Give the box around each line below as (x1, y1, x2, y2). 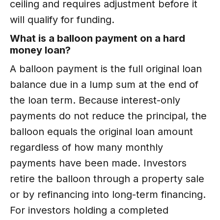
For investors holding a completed (10, 204, 168, 216)
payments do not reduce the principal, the (10, 110, 207, 122)
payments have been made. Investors (10, 157, 187, 169)
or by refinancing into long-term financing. (10, 188, 206, 200)
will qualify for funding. (10, 13, 114, 26)
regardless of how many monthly (10, 141, 163, 153)
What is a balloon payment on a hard (10, 32, 185, 44)
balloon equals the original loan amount (10, 125, 193, 137)
